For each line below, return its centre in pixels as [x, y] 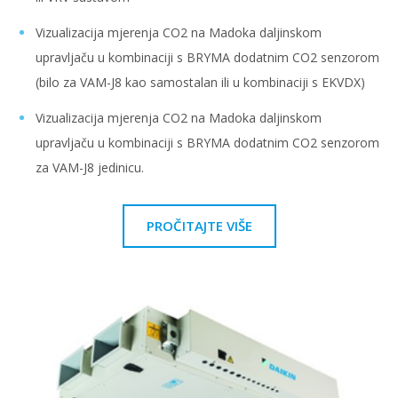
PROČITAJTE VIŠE [199, 226]
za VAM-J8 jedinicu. [90, 168]
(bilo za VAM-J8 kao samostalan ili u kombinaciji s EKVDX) [200, 83]
